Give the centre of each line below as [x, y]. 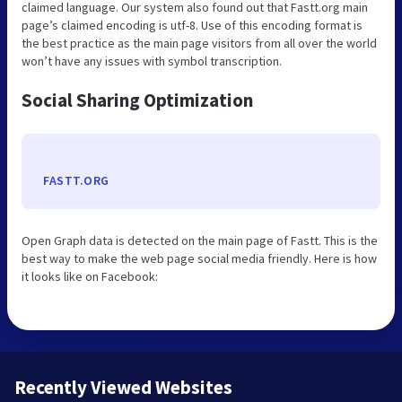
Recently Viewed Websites [123, 387]
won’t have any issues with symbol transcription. [152, 61]
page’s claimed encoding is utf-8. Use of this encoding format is [192, 25]
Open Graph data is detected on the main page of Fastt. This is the [200, 240]
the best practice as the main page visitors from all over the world [199, 43]
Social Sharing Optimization [137, 100]
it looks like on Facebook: [90, 276]
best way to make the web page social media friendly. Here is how [199, 258]
